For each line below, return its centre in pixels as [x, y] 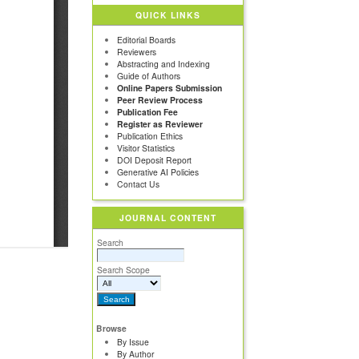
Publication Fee [148, 112]
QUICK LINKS [168, 14]
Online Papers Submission [170, 88]
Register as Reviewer [160, 124]
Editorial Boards [147, 40]
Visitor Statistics [146, 148]
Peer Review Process [160, 100]
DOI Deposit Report [155, 160]
